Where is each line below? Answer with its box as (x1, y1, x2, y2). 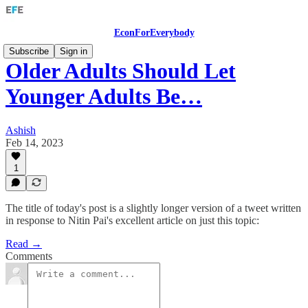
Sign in (60, 46, 87, 56)
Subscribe (9, 46, 49, 56)
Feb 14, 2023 (5, 136, 63, 148)
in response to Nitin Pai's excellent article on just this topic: (5, 214, 259, 226)
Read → (5, 238, 42, 250)
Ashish (5, 124, 36, 136)
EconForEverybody (113, 27, 195, 38)
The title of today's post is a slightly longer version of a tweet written (5, 202, 301, 214)
